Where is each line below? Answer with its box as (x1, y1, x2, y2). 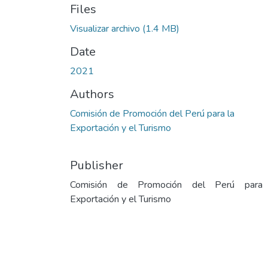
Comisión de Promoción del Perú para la (70, 107, 234, 120)
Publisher (70, 157, 123, 173)
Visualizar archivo (70, 22, 140, 35)
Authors (70, 86, 114, 102)
